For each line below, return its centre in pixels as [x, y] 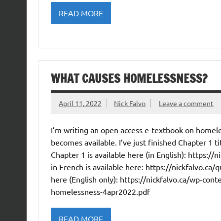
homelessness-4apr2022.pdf [100, 192]
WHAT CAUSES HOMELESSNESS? [129, 78]
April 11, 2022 [80, 103]
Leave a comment [186, 103]
